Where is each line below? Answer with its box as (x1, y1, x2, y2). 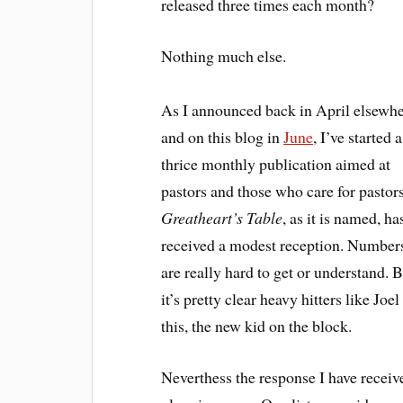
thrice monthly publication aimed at (161, 152, 391, 175)
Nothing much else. (161, 44, 287, 67)
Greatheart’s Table (161, 206, 283, 228)
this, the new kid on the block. (161, 314, 353, 336)
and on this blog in (161, 125, 284, 148)
